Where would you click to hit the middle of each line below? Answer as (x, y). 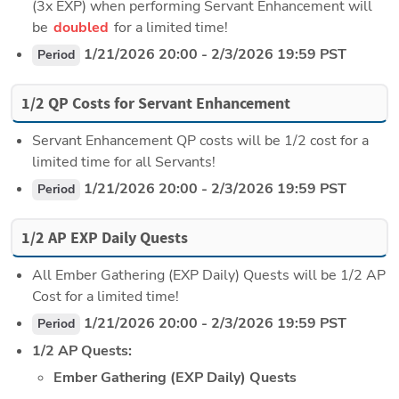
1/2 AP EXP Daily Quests (105, 238)
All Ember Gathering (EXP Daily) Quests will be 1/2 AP (209, 276)
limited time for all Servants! (124, 163)
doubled (83, 28)
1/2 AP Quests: (82, 351)
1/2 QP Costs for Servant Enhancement (156, 104)
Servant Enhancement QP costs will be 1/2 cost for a (200, 141)
